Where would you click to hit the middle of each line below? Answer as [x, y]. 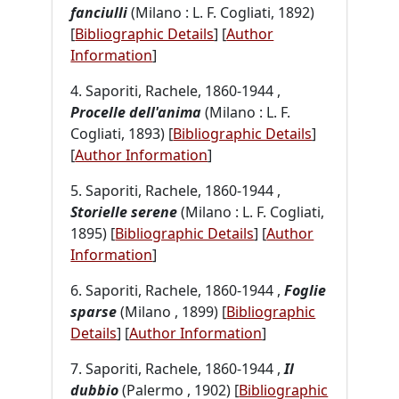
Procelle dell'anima [136, 112]
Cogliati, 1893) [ [122, 133]
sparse [94, 311]
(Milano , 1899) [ [172, 311]
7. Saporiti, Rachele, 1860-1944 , [178, 368]
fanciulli [99, 12]
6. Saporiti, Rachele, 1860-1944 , [178, 290]
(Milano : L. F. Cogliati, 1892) [221, 12]
